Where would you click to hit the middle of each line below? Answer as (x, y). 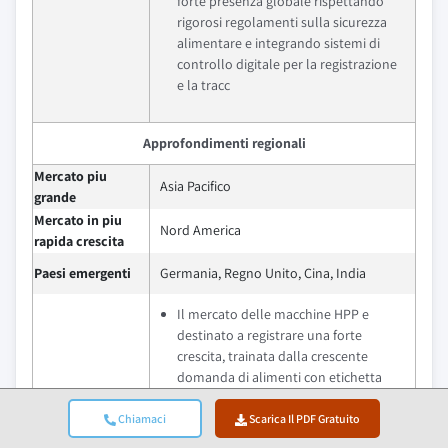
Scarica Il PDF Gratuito (304, 418)
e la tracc (203, 85)
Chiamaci (140, 418)
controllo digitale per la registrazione (287, 64)
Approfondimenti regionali (224, 143)
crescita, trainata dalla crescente (272, 356)
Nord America (200, 230)
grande (55, 197)
